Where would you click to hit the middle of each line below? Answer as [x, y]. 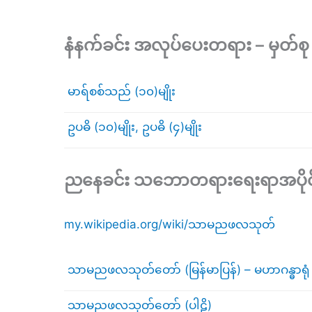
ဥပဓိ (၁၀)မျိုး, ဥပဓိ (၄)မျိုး [135, 127]
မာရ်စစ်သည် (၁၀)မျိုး [122, 91]
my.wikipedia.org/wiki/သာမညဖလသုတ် [170, 224]
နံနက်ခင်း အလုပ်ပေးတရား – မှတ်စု [187, 45]
